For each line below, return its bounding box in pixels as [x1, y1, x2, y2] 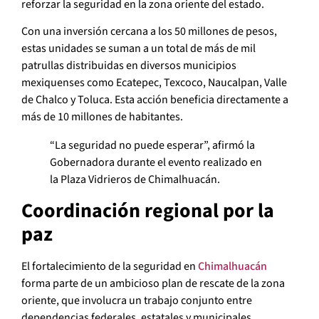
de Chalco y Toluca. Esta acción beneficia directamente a [21, 92, 288, 108]
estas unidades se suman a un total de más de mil [21, 41, 256, 57]
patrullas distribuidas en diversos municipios [21, 58, 236, 74]
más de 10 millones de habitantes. [21, 109, 183, 125]
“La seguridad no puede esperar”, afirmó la [50, 137, 255, 154]
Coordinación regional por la [21, 197, 274, 226]
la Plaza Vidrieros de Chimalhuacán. [50, 172, 220, 188]
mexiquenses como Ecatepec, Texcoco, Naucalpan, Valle [21, 75, 287, 91]
